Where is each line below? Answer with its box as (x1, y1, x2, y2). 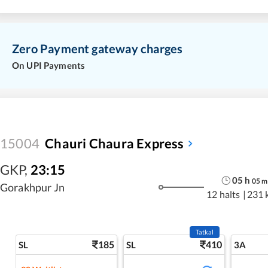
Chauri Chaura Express (45, 135, 184, 151)
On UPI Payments (12, 59, 86, 71)
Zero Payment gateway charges (12, 41, 183, 56)
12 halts (206, 188, 240, 200)
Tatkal (195, 227, 214, 236)
